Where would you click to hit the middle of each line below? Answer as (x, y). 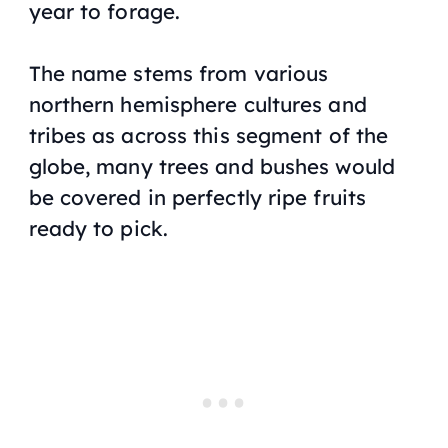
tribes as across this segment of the (208, 135)
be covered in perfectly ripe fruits (197, 197)
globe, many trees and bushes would (211, 166)
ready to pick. (98, 228)
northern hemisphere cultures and (197, 104)
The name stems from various (178, 73)
